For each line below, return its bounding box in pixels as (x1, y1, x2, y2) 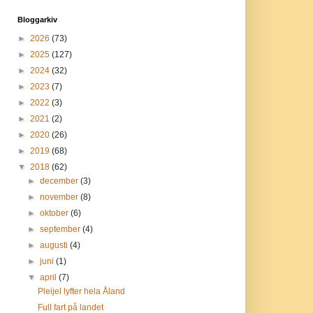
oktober (39, 208, 71, 218)
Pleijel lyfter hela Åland (38, 286, 126, 296)
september (39, 224, 82, 234)
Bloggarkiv (17, 15, 57, 24)
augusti (39, 240, 70, 250)
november (39, 192, 80, 202)
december (39, 176, 80, 186)
